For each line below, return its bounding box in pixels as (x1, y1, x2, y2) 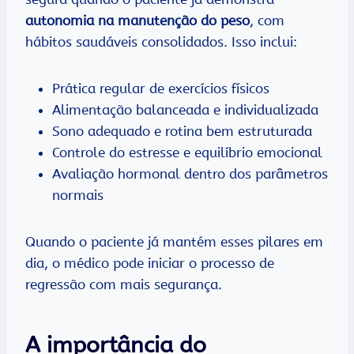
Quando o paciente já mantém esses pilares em (25, 234, 323, 250)
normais (52, 187, 104, 204)
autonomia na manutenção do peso (25, 13, 250, 29)
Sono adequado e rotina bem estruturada (52, 123, 312, 140)
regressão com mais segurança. (25, 277, 222, 293)
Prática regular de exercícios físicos (52, 81, 269, 97)
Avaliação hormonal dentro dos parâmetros (52, 166, 328, 183)
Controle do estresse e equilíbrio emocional (52, 145, 322, 161)
